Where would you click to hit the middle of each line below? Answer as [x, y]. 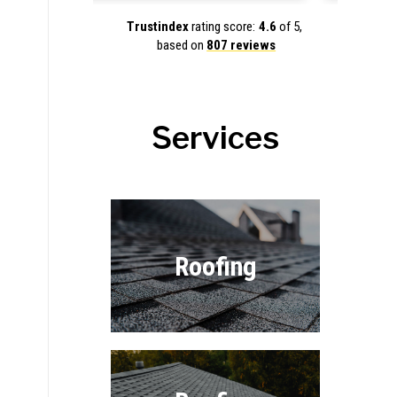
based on [182, 45]
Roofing [215, 266]
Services [216, 138]
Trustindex [158, 27]
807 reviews [241, 45]
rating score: [222, 27]
